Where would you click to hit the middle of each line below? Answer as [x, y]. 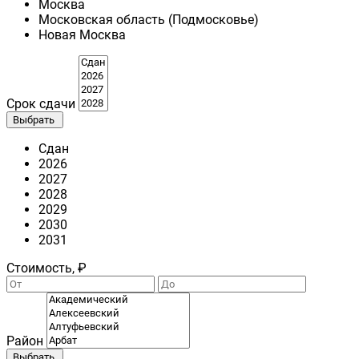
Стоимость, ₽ [46, 268]
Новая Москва [82, 35]
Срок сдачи [41, 104]
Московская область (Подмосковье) [149, 20]
